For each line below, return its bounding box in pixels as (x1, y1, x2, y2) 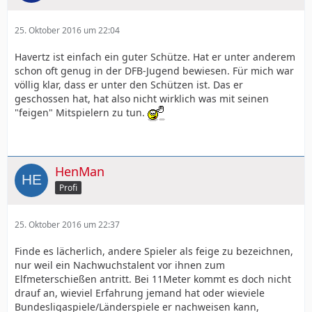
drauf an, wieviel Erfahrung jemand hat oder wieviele (15, 286, 265, 300)
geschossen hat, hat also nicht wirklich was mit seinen (15, 92, 269, 105)
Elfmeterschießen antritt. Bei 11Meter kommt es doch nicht (15, 272, 291, 286)
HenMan (55, 163, 104, 180)
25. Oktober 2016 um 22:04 (15, 24, 120, 36)
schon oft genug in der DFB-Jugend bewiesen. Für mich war (15, 64, 294, 77)
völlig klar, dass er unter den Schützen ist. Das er (15, 78, 243, 91)
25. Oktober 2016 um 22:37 (15, 219, 120, 231)
